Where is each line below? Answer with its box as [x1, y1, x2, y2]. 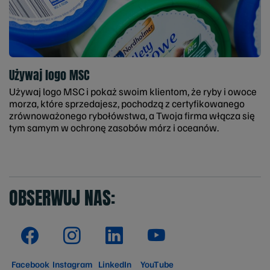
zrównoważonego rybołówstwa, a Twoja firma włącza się [9, 108, 255, 122]
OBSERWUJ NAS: [9, 184, 115, 212]
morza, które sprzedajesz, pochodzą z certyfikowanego [9, 96, 245, 110]
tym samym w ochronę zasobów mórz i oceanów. [9, 121, 219, 134]
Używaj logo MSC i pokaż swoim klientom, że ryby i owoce [9, 84, 257, 98]
